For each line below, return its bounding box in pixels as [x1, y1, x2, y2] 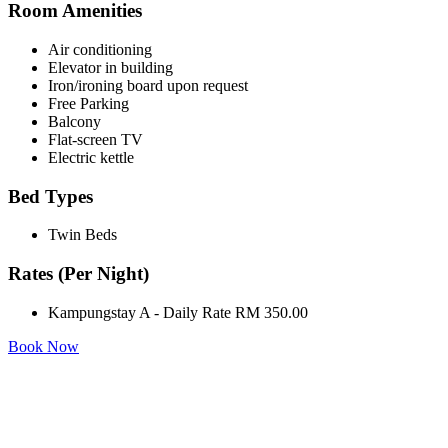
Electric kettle [48, 148, 134, 166]
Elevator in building [48, 58, 173, 76]
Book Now [8, 337, 79, 355]
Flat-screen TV [48, 130, 143, 148]
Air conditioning [48, 40, 152, 58]
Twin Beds [48, 226, 117, 244]
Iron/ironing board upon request [48, 76, 248, 94]
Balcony [48, 112, 101, 130]
